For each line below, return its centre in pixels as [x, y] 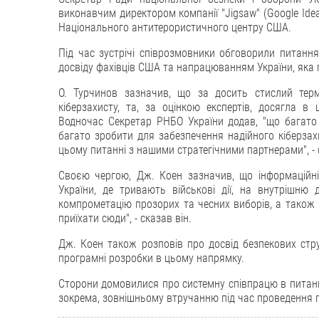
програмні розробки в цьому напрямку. [151, 258]
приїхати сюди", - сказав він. [125, 218]
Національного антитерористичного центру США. [175, 27]
